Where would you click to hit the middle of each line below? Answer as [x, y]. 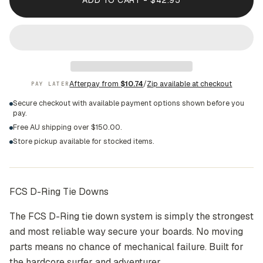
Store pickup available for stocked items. [84, 141]
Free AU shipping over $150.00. [68, 127]
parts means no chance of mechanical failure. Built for [127, 247]
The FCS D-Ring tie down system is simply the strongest [131, 216]
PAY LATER [50, 84]
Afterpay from [95, 84]
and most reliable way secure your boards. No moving [126, 232]
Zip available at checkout [190, 84]
